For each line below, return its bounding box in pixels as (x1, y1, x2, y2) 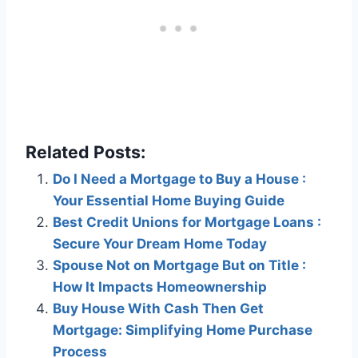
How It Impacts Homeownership (53, 279, 267, 296)
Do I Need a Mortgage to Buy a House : (53, 171, 306, 188)
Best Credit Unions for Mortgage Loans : (53, 214, 321, 231)
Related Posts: (26, 141, 145, 163)
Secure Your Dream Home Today (53, 236, 267, 253)
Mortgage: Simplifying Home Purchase (53, 322, 312, 339)
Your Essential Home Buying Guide (53, 193, 284, 209)
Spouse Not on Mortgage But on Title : (53, 257, 306, 274)
